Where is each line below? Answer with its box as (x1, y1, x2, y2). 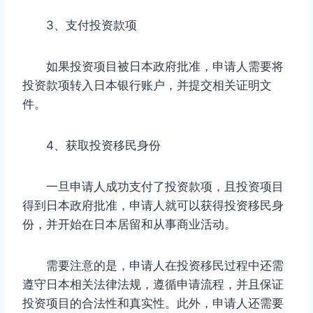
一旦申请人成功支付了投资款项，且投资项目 (22, 179, 284, 194)
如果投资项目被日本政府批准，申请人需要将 (22, 59, 284, 73)
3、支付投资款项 (22, 17, 137, 32)
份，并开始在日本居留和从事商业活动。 (22, 217, 236, 231)
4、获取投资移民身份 (22, 138, 161, 152)
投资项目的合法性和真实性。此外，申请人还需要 (22, 296, 284, 310)
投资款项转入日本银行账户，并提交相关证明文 (22, 78, 272, 92)
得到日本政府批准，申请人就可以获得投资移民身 (22, 198, 284, 212)
